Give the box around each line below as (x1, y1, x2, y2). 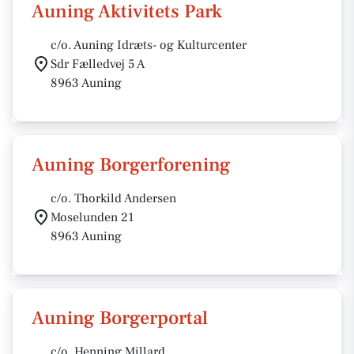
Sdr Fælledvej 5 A (51, 56, 145, 72)
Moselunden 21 (51, 209, 134, 225)
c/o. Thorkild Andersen (51, 190, 176, 206)
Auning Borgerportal (32, 306, 208, 330)
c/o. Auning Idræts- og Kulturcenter (51, 37, 247, 53)
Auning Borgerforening (32, 153, 231, 177)
